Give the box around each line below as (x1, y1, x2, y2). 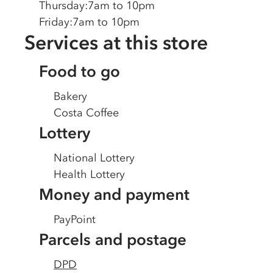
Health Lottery (54, 168, 125, 181)
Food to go (39, 62, 120, 81)
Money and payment (39, 185, 190, 204)
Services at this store (24, 30, 208, 54)
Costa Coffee (54, 106, 119, 119)
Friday (39, 15, 69, 29)
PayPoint (54, 213, 96, 226)
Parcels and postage (39, 230, 186, 249)
